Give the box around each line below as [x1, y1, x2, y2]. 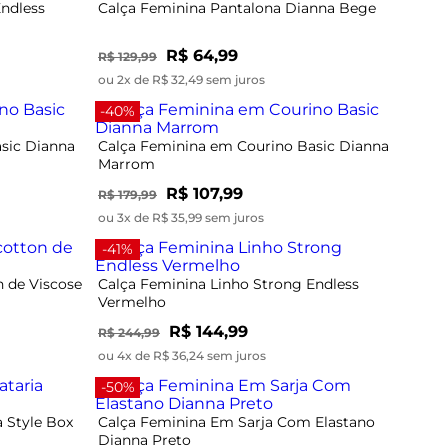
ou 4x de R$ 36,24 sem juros [98, 347, 266, 363]
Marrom [98, 154, 155, 173]
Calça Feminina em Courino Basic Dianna [98, 136, 389, 155]
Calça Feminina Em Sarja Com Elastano [98, 412, 375, 431]
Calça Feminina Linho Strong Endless [98, 274, 359, 293]
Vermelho [98, 292, 166, 311]
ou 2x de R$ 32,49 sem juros [98, 71, 265, 87]
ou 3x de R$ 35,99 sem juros [98, 209, 264, 225]
